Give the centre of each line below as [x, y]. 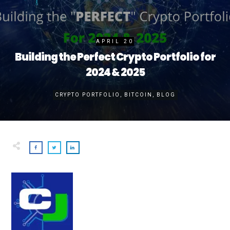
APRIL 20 [115, 42]
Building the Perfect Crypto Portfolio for [115, 57]
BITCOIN [138, 95]
